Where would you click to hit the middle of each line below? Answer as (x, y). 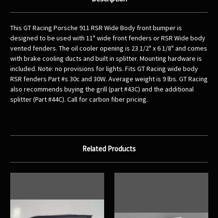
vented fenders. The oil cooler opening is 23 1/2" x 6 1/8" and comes (109, 48)
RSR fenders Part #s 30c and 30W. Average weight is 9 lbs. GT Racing (109, 79)
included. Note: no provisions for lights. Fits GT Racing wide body (104, 69)
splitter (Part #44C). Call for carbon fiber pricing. (79, 100)
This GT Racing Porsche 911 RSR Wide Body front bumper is (96, 28)
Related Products (109, 149)
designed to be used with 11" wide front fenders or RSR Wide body (108, 38)
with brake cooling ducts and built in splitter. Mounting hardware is (106, 59)
